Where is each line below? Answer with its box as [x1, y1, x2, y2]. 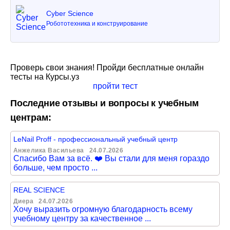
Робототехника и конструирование [46, 20, 148, 27]
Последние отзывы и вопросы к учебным [10, 98, 199, 108]
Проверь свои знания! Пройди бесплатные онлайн [10, 63, 204, 72]
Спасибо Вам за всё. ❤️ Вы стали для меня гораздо [13, 154, 209, 163]
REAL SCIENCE [13, 186, 65, 194]
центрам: [10, 112, 51, 123]
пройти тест [92, 82, 138, 90]
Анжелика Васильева [13, 147, 84, 154]
